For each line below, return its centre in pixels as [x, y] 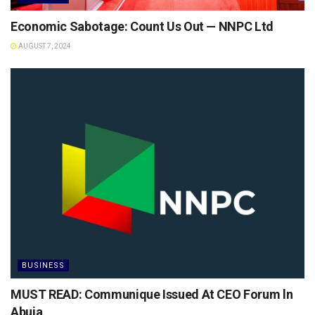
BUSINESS [43, 265]
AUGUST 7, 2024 [44, 46]
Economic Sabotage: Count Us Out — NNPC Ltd [142, 26]
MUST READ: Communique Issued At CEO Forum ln [152, 294]
